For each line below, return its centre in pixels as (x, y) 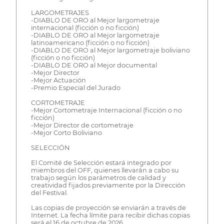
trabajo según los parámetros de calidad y (98, 178)
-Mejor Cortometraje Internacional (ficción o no (106, 110)
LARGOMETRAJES (60, 13)
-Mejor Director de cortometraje (82, 125)
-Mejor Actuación (58, 80)
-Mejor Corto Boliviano (66, 133)
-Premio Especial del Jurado (75, 88)
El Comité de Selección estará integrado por (101, 163)
